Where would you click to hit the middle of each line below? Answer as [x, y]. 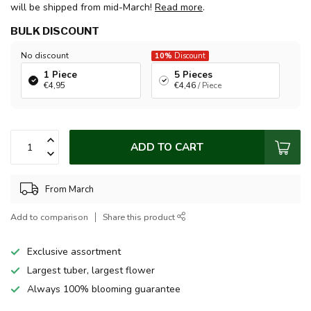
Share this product [140, 217]
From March [69, 189]
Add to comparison [49, 217]
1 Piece [60, 75]
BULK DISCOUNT [55, 31]
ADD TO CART [167, 147]
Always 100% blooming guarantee [104, 289]
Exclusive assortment [74, 252]
